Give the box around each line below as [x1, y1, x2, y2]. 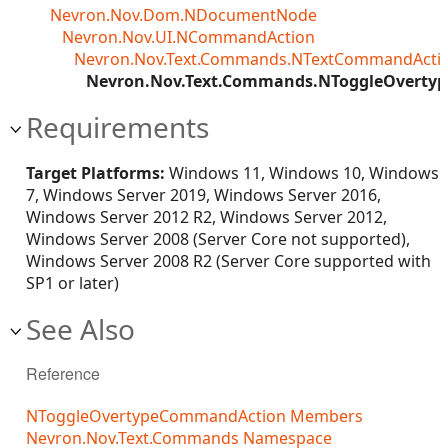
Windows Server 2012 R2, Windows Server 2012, [26, 206, 387, 228]
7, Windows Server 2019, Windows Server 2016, [26, 184, 381, 206]
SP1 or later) [26, 272, 119, 294]
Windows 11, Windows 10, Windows [165, 162, 439, 184]
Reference [26, 362, 100, 385]
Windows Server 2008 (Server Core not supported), [26, 228, 410, 250]
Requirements [26, 108, 209, 146]
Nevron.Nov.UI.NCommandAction [62, 26, 315, 48]
